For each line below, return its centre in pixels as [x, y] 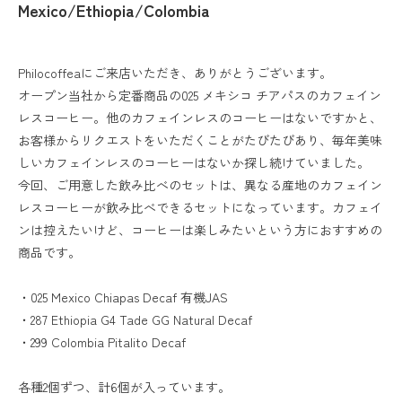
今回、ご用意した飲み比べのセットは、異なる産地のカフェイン [200, 185]
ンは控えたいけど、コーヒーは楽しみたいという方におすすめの [200, 230]
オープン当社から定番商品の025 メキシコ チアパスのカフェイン [200, 95]
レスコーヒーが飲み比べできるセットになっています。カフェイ [200, 207]
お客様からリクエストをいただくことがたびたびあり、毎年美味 [200, 140]
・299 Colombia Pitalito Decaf [102, 342]
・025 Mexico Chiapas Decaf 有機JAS [123, 297]
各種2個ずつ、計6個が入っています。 [124, 387]
